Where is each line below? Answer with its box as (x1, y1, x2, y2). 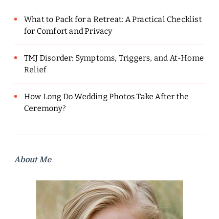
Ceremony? (24, 104, 66, 113)
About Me (14, 155, 51, 165)
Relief (24, 65, 47, 75)
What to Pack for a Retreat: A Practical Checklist (24, 15, 202, 24)
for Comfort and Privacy (24, 26, 112, 36)
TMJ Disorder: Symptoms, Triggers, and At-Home (24, 53, 204, 63)
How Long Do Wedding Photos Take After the (24, 92, 189, 102)
